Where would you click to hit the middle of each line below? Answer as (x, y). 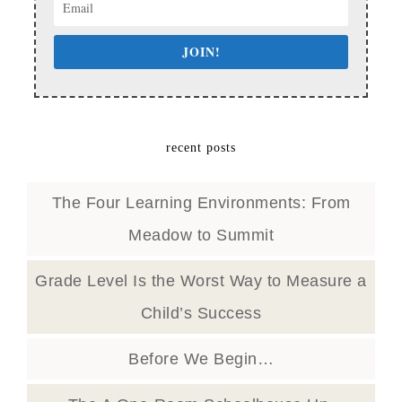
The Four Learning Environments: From (201, 203)
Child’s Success (201, 313)
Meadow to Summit (201, 235)
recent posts (201, 148)
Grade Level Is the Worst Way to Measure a (201, 281)
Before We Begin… (201, 359)
